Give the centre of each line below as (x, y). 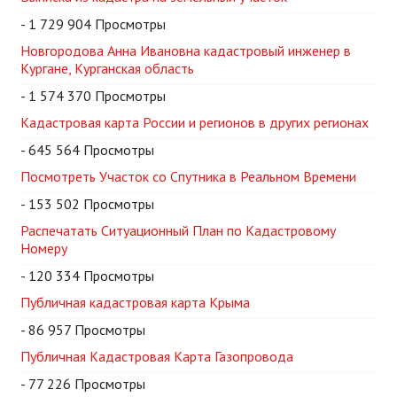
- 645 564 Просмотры (87, 150)
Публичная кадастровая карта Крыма (135, 303)
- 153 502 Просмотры (87, 204)
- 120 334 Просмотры (87, 276)
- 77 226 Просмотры (83, 384)
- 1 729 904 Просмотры (93, 24)
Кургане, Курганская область (107, 69)
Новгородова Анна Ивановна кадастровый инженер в (186, 51)
